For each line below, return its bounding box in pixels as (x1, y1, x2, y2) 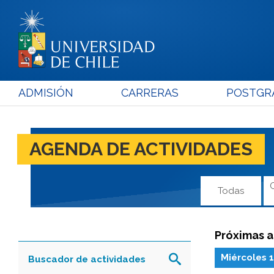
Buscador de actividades (28, 253, 146, 265)
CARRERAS (120, 86, 179, 99)
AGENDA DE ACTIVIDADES (29, 138, 253, 160)
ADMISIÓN (18, 86, 73, 99)
